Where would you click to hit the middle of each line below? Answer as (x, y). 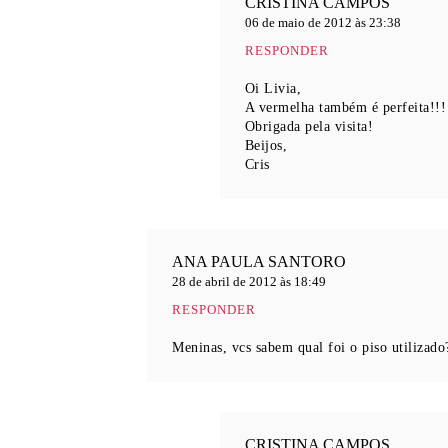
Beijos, (266, 145)
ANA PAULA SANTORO (259, 261)
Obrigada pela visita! (309, 126)
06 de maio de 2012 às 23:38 (322, 22)
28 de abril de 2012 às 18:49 (249, 281)
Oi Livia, (273, 88)
